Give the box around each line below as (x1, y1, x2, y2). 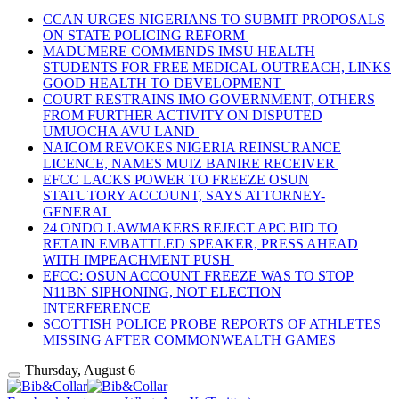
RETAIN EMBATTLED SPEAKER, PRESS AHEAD (43, 235, 358, 251)
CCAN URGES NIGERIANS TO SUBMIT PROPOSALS (43, 11, 385, 27)
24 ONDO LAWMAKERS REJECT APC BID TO (43, 219, 338, 235)
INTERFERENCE (43, 299, 154, 315)
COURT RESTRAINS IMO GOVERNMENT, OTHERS (43, 91, 375, 107)
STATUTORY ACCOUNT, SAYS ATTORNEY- (43, 187, 325, 203)
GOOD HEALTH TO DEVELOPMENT (43, 75, 285, 91)
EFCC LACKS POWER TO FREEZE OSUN (43, 171, 309, 187)
